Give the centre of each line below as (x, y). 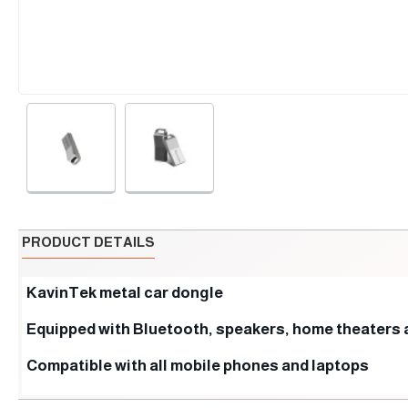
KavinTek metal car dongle (125, 293)
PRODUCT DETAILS (88, 242)
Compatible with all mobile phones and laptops (198, 366)
